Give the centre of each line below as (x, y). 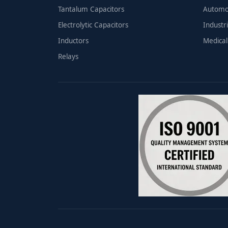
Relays (68, 56)
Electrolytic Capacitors (93, 25)
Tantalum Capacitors (91, 9)
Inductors (73, 40)
